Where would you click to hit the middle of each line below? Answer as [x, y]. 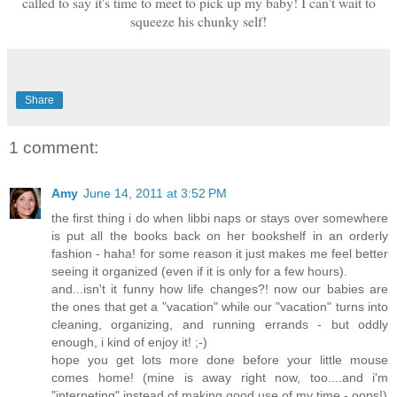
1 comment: [54, 147]
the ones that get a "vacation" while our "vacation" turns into [220, 307]
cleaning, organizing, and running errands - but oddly [220, 325]
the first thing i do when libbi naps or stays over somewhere [220, 218]
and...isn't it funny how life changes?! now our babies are [220, 289]
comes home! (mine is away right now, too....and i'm [220, 378]
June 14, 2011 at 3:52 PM [155, 194]
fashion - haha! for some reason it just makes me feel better [220, 254]
